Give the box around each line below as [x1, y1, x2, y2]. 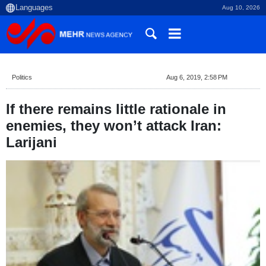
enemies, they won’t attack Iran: [6, 118, 221, 134]
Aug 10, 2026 [222, 4, 260, 11]
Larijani [6, 134, 57, 150]
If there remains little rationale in [6, 101, 226, 117]
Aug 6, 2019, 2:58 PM [166, 74, 227, 81]
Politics [12, 74, 32, 81]
